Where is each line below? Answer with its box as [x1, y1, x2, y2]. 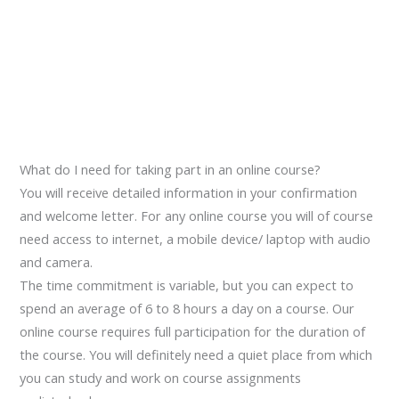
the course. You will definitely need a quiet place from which [20, 346, 373, 364]
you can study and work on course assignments [20, 369, 302, 387]
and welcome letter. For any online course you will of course [20, 207, 374, 225]
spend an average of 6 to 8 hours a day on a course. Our [20, 299, 355, 318]
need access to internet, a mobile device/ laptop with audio [20, 230, 371, 248]
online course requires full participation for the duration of [20, 322, 366, 341]
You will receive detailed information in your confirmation [20, 183, 358, 202]
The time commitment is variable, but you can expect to [20, 276, 354, 295]
